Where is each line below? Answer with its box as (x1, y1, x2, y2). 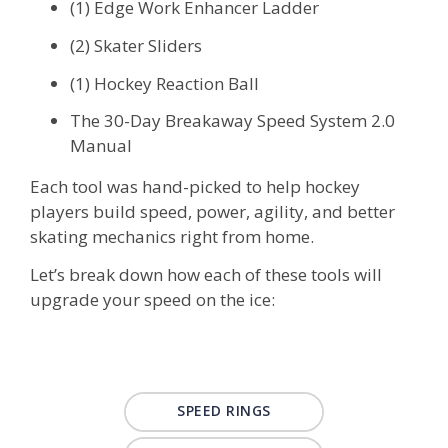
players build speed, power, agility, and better (30, 200, 395, 224)
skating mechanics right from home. (30, 225, 314, 249)
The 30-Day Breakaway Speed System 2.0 (70, 109, 395, 133)
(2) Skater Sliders (70, 33, 202, 57)
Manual (70, 134, 132, 158)
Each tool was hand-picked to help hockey (30, 175, 360, 199)
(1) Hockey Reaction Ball (70, 71, 259, 95)
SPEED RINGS (177, 400, 271, 420)
